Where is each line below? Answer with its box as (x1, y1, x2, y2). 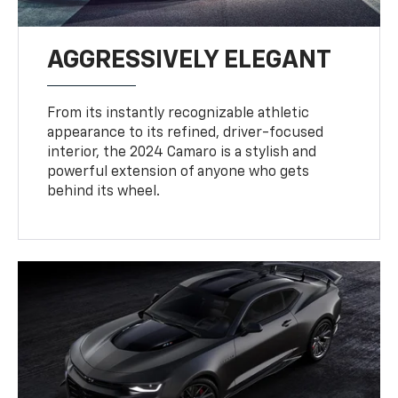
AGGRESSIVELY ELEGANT (47, 47, 332, 73)
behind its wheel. (47, 184, 161, 199)
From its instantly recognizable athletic (47, 106, 310, 121)
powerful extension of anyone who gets (47, 164, 310, 179)
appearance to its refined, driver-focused (47, 125, 324, 140)
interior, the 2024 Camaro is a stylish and (47, 145, 317, 160)
